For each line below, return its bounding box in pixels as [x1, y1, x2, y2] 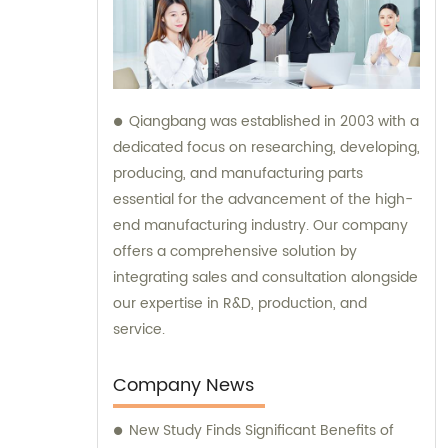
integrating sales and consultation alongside [113, 266, 418, 290]
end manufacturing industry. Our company [113, 214, 408, 238]
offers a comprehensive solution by [113, 240, 357, 264]
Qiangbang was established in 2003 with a [129, 110, 419, 134]
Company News [113, 371, 254, 401]
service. [113, 318, 165, 342]
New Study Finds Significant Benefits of [129, 419, 394, 443]
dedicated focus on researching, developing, [113, 136, 420, 160]
